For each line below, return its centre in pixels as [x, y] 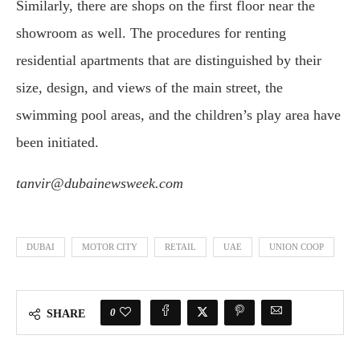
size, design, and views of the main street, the [149, 88]
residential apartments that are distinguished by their [169, 60]
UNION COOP [297, 247]
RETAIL [180, 247]
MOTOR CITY [110, 247]
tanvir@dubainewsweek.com [100, 183]
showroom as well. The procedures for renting [151, 33]
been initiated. [57, 142]
